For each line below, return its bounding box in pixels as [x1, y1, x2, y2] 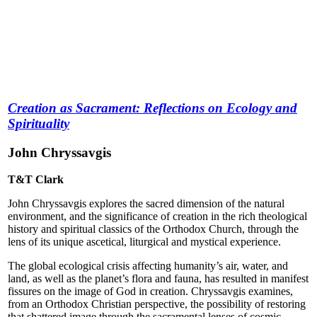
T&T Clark [8, 173, 64, 186]
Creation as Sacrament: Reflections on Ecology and [8, 100, 297, 115]
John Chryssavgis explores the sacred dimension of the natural [8, 197, 284, 210]
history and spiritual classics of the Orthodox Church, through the [8, 223, 299, 236]
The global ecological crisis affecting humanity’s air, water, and [8, 260, 288, 272]
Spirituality [8, 115, 69, 131]
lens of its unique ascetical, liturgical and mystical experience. [8, 236, 281, 248]
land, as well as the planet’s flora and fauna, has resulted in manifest [8, 272, 309, 285]
